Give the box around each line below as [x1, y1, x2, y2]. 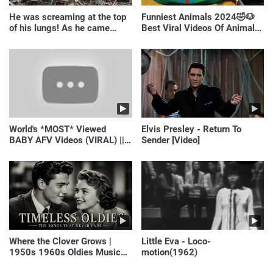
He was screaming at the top [9, 11, 126, 23]
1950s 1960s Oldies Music [9, 247, 121, 258]
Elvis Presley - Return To [141, 124, 241, 135]
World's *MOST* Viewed [9, 124, 106, 135]
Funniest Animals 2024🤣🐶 [141, 11, 255, 23]
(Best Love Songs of [9, 258, 91, 269]
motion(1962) [141, 247, 197, 258]
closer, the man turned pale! [9, 33, 121, 44]
